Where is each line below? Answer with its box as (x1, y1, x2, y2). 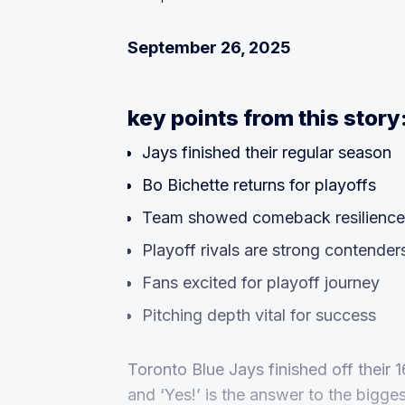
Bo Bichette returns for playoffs (142, 175, 376, 195)
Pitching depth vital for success (142, 306, 376, 325)
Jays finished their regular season (142, 143, 391, 163)
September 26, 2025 (127, 38, 291, 58)
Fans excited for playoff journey (142, 273, 380, 293)
